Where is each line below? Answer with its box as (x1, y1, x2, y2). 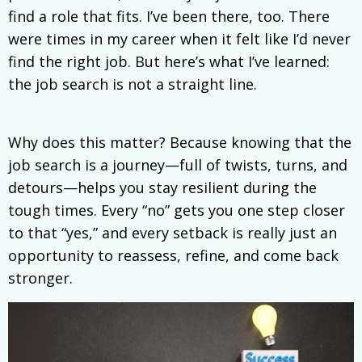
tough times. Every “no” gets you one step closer (8, 200, 345, 221)
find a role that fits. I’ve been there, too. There (8, 6, 330, 27)
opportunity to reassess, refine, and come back (8, 246, 339, 266)
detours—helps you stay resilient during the (8, 178, 317, 198)
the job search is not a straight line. (8, 74, 257, 95)
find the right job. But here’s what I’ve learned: (8, 52, 330, 72)
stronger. (8, 268, 73, 288)
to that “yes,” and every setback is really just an (8, 223, 337, 243)
